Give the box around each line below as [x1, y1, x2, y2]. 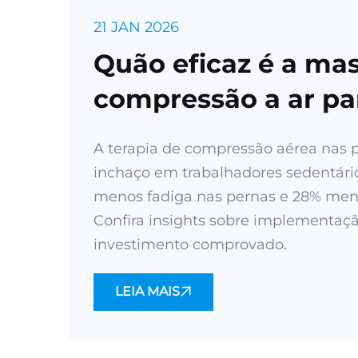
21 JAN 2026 [93, 18, 179, 36]
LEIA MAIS [115, 284, 180, 299]
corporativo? [93, 118, 263, 149]
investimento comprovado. [93, 236, 287, 253]
